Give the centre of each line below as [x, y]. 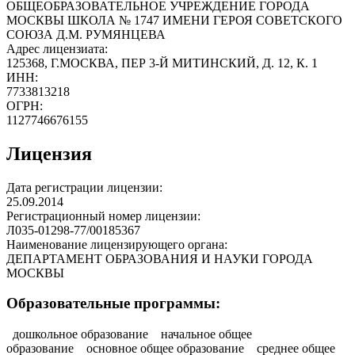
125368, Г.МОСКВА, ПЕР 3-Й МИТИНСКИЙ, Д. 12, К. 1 [162, 63]
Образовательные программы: [113, 303]
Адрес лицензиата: [59, 48]
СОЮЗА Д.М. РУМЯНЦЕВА [86, 34]
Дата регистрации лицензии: [86, 187]
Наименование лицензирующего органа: [118, 244]
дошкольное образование [80, 334]
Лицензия [49, 153]
